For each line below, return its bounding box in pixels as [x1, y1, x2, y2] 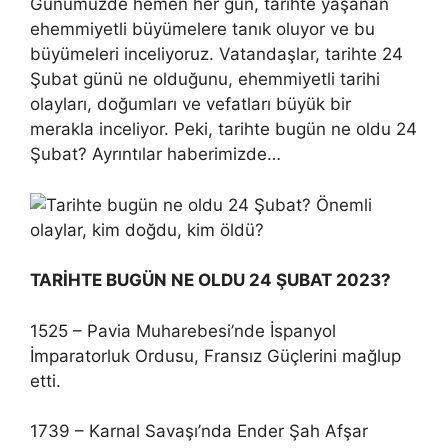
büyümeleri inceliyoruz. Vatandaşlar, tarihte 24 [30, 44, 403, 64]
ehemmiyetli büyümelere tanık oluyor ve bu [30, 19, 375, 39]
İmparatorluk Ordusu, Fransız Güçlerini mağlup [30, 345, 401, 366]
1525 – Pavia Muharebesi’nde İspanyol [30, 320, 336, 341]
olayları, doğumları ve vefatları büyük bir [30, 94, 351, 114]
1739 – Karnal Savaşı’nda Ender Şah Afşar [30, 421, 368, 441]
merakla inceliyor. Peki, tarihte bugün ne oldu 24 [30, 119, 417, 139]
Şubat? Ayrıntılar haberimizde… [30, 144, 281, 164]
